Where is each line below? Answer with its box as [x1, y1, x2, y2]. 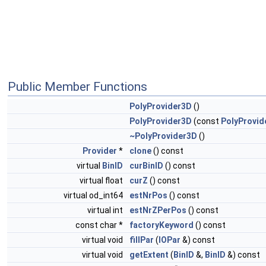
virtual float [80, 176, 125, 185]
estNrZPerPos [129, 205, 186, 215]
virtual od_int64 [64, 191, 125, 200]
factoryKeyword [129, 220, 194, 230]
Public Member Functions [8, 80, 147, 94]
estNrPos [129, 191, 167, 200]
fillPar [129, 235, 154, 245]
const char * [75, 220, 125, 230]
